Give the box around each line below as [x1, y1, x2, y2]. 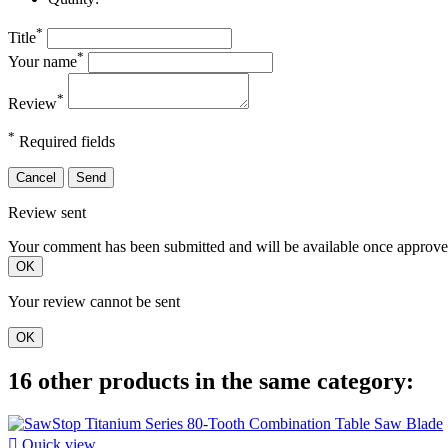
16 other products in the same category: [8, 368, 414, 395]
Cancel [16, 170, 56, 186]
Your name [8, 52, 77, 70]
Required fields [15, 133, 115, 151]
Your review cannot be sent [8, 293, 180, 311]
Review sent [8, 204, 86, 222]
